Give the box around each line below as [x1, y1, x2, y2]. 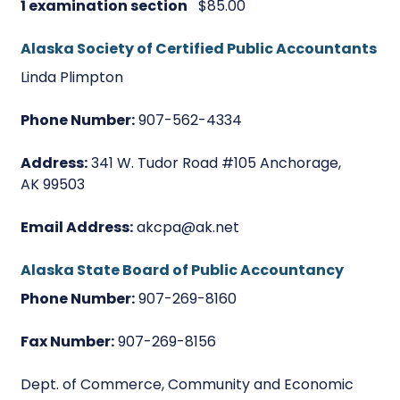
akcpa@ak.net [133, 217, 240, 237]
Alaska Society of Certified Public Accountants [21, 38, 378, 59]
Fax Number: [21, 331, 115, 352]
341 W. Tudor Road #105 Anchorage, [87, 153, 342, 173]
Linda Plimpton [21, 67, 124, 87]
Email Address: [21, 217, 134, 237]
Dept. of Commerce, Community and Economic [21, 374, 354, 395]
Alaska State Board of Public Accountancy [21, 260, 345, 280]
